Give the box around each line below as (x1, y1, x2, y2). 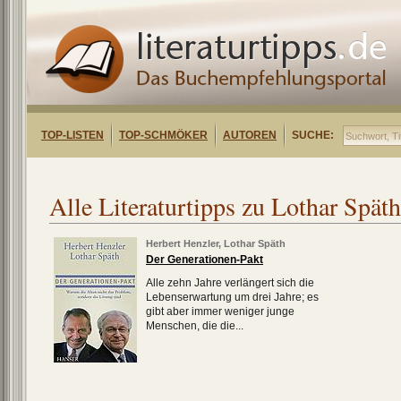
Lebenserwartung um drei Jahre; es (146, 291, 319, 303)
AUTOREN (223, 129, 277, 141)
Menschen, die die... (146, 320, 243, 332)
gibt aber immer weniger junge (146, 305, 294, 318)
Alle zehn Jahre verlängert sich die (146, 277, 314, 289)
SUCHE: (292, 129, 334, 141)
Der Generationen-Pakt (146, 253, 263, 266)
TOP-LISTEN (41, 129, 104, 141)
